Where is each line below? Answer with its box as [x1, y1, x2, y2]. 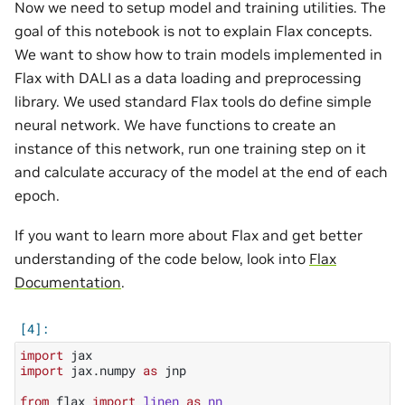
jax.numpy [71, 362, 136, 380]
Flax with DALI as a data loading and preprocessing [14, 68, 362, 87]
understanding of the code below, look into [14, 250, 309, 268]
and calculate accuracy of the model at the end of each [14, 162, 388, 181]
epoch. [14, 185, 60, 204]
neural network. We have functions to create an [14, 115, 336, 134]
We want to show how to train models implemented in [14, 44, 382, 63]
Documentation [14, 273, 121, 292]
